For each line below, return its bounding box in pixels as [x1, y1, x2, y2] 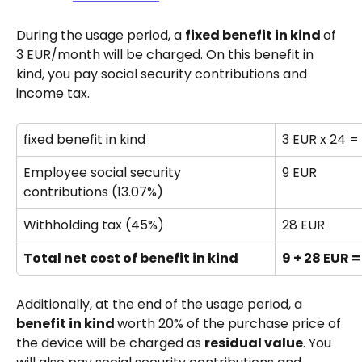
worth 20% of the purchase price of [117, 314, 344, 333]
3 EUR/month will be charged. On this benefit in [16, 44, 317, 64]
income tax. [16, 83, 90, 103]
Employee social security [23, 162, 184, 182]
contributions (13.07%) [23, 182, 163, 201]
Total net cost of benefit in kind [23, 248, 238, 267]
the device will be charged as [16, 333, 204, 352]
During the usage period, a [16, 25, 185, 44]
